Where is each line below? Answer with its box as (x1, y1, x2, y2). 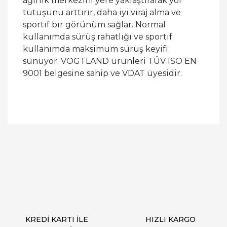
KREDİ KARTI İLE (25, 215, 88, 224)
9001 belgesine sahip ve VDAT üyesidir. (23, 68, 182, 78)
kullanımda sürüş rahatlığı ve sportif (23, 32, 172, 42)
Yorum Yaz (98, 150, 129, 158)
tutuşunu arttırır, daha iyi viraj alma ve (23, 8, 181, 17)
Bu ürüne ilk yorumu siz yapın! (65, 120, 162, 128)
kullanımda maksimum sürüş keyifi (23, 44, 168, 54)
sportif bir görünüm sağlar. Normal (23, 20, 166, 29)
